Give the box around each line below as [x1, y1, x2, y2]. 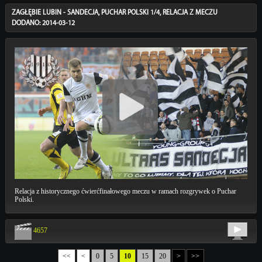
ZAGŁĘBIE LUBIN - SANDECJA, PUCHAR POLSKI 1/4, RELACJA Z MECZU [11, 9, 218, 17]
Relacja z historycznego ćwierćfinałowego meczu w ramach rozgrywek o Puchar [14, 187, 236, 196]
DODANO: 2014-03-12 [11, 20, 75, 27]
